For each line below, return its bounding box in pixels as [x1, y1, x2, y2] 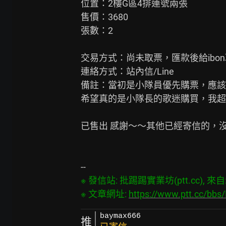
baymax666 [100, 212, 141, 220]
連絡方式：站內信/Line [81, 66, 174, 77]
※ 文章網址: [81, 189, 129, 199]
